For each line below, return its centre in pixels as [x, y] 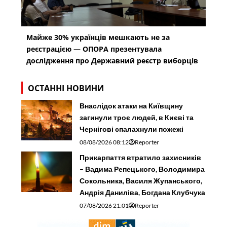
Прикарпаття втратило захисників [141, 158]
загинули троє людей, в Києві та [137, 118]
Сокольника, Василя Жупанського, [141, 181]
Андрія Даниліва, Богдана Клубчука [143, 193]
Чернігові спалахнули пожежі [132, 129]
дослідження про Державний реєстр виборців [112, 61]
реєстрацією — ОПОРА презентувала [94, 49]
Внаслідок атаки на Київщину [131, 106]
